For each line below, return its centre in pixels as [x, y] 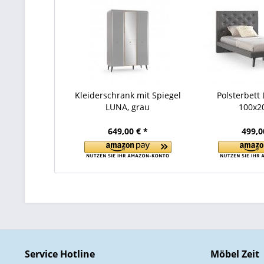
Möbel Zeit [235, 254]
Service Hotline [60, 254]
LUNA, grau [128, 107]
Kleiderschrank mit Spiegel [128, 95]
